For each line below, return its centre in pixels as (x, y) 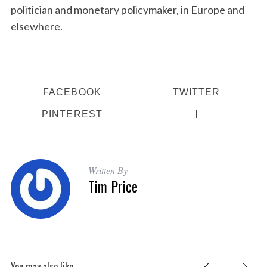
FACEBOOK (72, 92)
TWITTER (196, 92)
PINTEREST (72, 114)
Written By (108, 170)
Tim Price (113, 186)
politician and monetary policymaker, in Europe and (127, 10)
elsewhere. (36, 26)
